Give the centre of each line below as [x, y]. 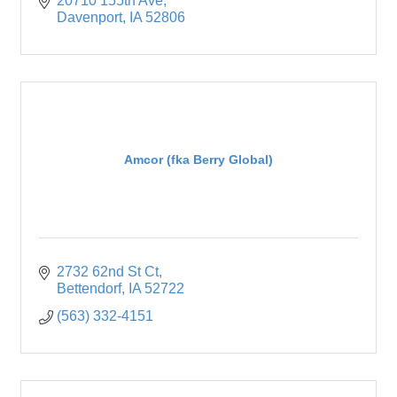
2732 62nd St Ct [108, 271]
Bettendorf [89, 288]
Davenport [90, 17]
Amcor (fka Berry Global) [198, 160]
